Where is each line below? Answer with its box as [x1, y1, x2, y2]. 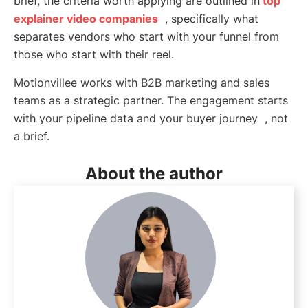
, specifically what [162, 12, 258, 26]
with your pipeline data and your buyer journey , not [14, 111, 288, 126]
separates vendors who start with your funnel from [14, 30, 279, 44]
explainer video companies [14, 12, 158, 26]
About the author [85, 164, 223, 184]
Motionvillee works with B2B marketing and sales [14, 76, 269, 90]
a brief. [14, 129, 49, 144]
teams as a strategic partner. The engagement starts [14, 93, 288, 108]
